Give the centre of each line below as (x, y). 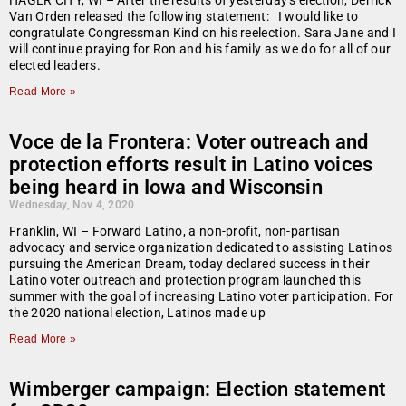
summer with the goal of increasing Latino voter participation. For (202, 297)
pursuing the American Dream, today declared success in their (189, 264)
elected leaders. (59, 66)
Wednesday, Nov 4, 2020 (72, 205)
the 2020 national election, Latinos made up (137, 313)
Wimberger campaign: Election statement (198, 390)
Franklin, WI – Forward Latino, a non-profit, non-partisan (175, 232)
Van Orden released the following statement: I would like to (184, 17)
